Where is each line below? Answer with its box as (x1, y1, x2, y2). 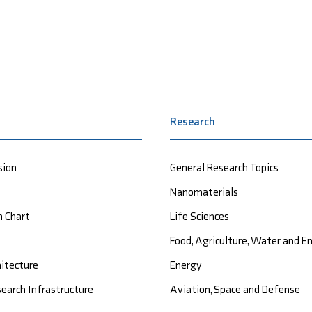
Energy (170, 258, 202, 272)
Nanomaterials (170, 185, 238, 199)
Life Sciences (170, 210, 229, 224)
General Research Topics (170, 161, 279, 175)
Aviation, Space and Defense (170, 283, 300, 297)
